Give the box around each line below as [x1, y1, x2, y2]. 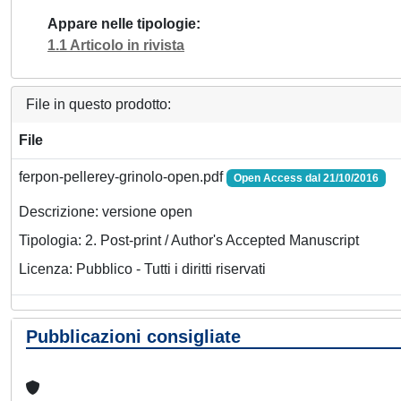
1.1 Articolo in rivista [47, 38, 184, 53]
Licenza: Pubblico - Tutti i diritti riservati [19, 261, 266, 277]
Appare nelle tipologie [47, 16, 196, 31]
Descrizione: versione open [19, 204, 192, 220]
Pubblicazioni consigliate [26, 327, 241, 346]
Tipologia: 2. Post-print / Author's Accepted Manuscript [19, 233, 359, 249]
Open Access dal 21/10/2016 [233, 172, 379, 184]
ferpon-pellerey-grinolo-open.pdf [19, 169, 226, 184]
